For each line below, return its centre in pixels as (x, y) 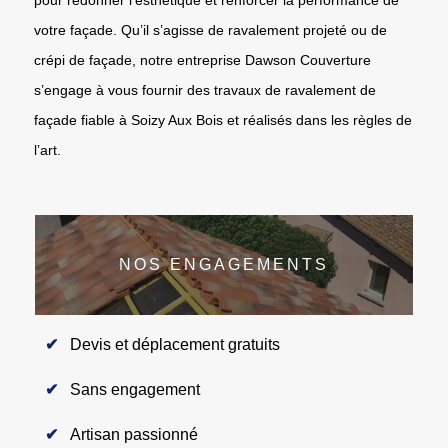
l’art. (47, 149)
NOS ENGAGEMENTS (224, 264)
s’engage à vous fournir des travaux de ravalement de (205, 89)
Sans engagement (135, 389)
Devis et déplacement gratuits (175, 344)
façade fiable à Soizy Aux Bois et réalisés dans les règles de (223, 119)
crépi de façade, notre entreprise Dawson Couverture (202, 59)
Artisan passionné (134, 434)
